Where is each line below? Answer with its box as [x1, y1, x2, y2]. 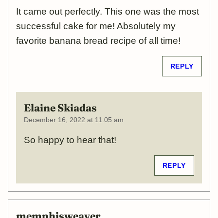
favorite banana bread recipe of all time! [16, 36, 181, 46]
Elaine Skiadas [24, 101, 97, 114]
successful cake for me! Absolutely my [16, 21, 176, 32]
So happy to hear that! [24, 135, 116, 145]
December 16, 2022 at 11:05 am [24, 116, 124, 124]
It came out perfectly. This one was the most [16, 6, 199, 17]
